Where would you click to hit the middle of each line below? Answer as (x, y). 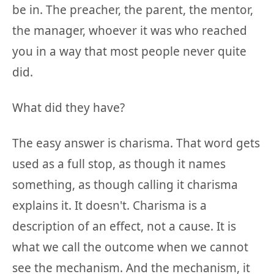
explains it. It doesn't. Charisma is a (109, 206)
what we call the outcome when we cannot (130, 247)
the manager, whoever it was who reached (130, 31)
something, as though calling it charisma (125, 185)
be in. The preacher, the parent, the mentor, (133, 10)
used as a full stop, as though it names (119, 164)
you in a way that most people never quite (129, 52)
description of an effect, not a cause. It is (124, 227)
